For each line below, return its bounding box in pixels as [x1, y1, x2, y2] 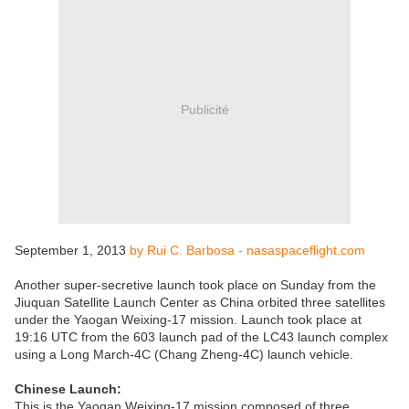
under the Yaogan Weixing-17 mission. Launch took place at [15, 312, 362, 328]
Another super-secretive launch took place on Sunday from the [15, 278, 376, 293]
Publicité [180, 101, 229, 117]
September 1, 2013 [15, 243, 130, 258]
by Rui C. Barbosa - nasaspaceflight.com [130, 243, 365, 258]
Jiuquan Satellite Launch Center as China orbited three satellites [15, 295, 385, 310]
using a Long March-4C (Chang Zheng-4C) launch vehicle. [15, 347, 353, 362]
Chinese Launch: [15, 382, 121, 397]
